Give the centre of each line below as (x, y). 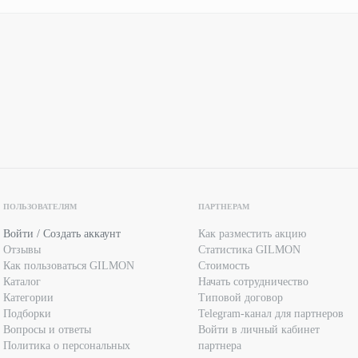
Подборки (27, 314)
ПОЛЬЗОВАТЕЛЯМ (40, 207)
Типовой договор (241, 298)
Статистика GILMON (249, 250)
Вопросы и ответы (47, 330)
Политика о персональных (67, 346)
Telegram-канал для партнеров (271, 314)
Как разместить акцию (252, 234)
